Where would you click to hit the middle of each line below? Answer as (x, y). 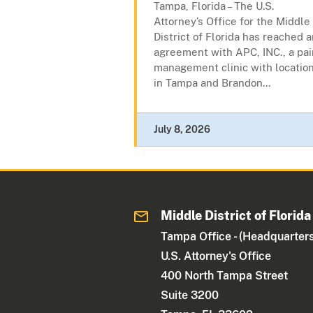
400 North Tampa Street (225, 276)
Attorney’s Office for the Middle (232, 22)
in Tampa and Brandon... (212, 83)
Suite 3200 (190, 296)
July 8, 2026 (182, 130)
